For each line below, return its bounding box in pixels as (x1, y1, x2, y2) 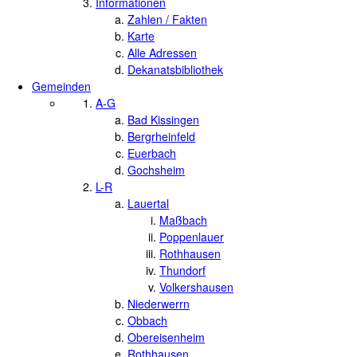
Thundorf (159, 262, 206, 278)
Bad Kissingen (127, 112, 199, 127)
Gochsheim (127, 162, 185, 178)
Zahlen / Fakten (127, 11, 207, 27)
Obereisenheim (127, 329, 205, 345)
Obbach (127, 312, 167, 328)
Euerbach (127, 145, 176, 161)
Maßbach (159, 212, 207, 228)
